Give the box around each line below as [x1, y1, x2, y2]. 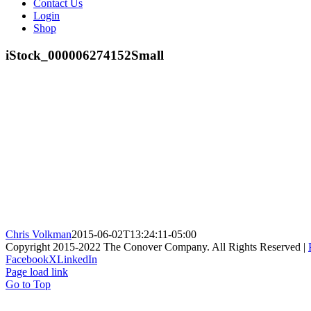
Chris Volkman [6, 228, 72, 241]
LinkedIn [57, 253, 97, 266]
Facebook [6, 253, 49, 266]
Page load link [6, 266, 68, 278]
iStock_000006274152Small [6, 47, 164, 62]
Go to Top [6, 278, 51, 291]
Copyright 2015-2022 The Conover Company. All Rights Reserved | [6, 241, 308, 253]
